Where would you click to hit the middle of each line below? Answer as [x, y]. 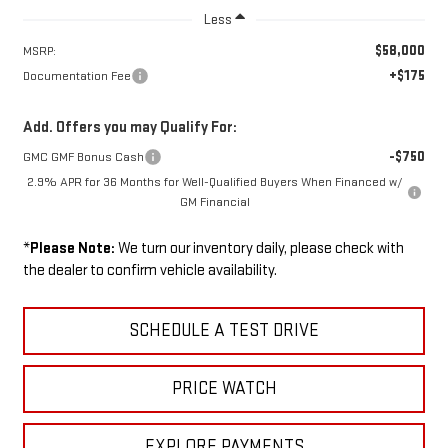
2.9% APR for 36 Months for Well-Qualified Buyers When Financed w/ [214, 181]
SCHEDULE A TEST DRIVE [224, 330]
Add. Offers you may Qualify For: [129, 127]
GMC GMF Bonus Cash [83, 156]
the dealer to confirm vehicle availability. [149, 270]
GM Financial [214, 201]
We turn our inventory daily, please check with [259, 248]
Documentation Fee [76, 75]
